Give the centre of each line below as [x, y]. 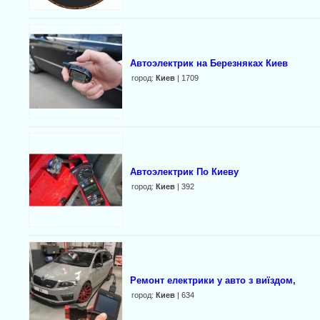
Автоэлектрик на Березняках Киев [209, 63]
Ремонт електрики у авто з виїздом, [213, 280]
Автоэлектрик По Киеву [184, 172]
